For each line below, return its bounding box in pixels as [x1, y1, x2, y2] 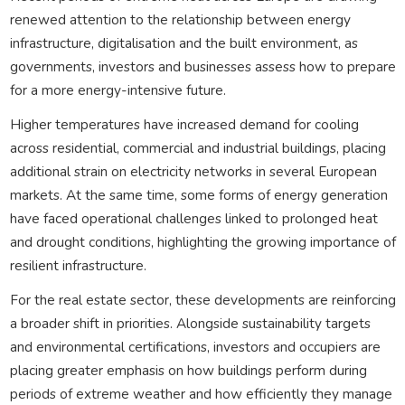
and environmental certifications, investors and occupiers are [9, 336, 381, 356]
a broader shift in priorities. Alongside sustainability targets [9, 313, 371, 333]
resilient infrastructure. [9, 255, 146, 275]
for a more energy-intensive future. [9, 80, 226, 99]
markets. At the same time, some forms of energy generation [9, 184, 388, 204]
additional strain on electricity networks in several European [9, 161, 377, 181]
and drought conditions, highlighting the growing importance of [9, 231, 396, 251]
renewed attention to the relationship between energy [9, 9, 351, 29]
